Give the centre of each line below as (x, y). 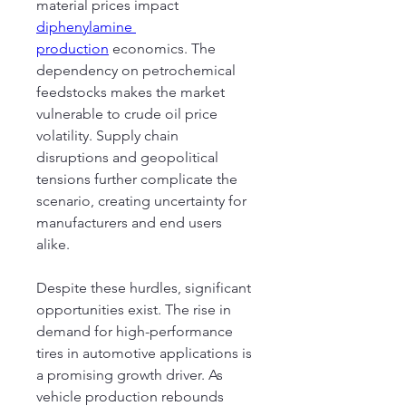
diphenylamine (84, 27)
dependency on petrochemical (136, 70)
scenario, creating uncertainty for (141, 201)
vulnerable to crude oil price (127, 114)
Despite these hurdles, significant (144, 288)
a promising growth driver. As (130, 375)
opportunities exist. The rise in (134, 309)
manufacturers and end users (129, 222)
